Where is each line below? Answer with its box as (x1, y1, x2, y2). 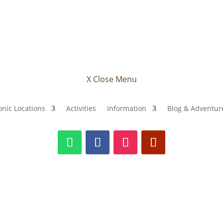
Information (107, 103, 147, 113)
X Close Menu (86, 74, 137, 85)
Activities (66, 103, 97, 113)
